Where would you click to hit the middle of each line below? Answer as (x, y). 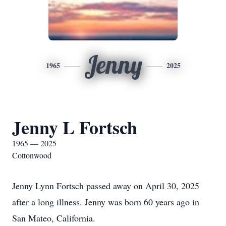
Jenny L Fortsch (75, 127)
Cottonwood (32, 155)
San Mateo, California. (54, 218)
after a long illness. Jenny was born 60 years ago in (106, 202)
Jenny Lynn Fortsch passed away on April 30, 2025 (106, 186)
